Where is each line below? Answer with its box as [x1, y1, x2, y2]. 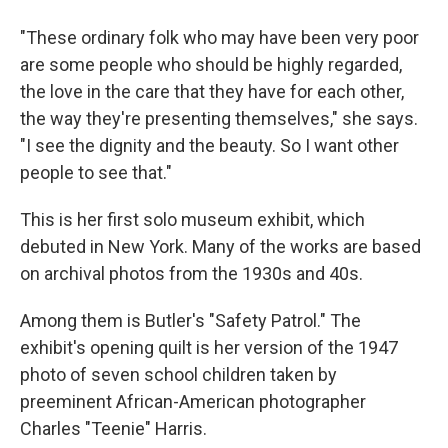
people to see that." [20, 162, 172, 184]
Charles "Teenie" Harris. [20, 418, 207, 440]
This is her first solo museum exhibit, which [20, 209, 365, 231]
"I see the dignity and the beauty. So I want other [20, 135, 399, 157]
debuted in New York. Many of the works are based [20, 236, 421, 258]
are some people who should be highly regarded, [20, 54, 402, 76]
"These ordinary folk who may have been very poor [20, 27, 419, 49]
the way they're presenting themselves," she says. [20, 108, 418, 130]
